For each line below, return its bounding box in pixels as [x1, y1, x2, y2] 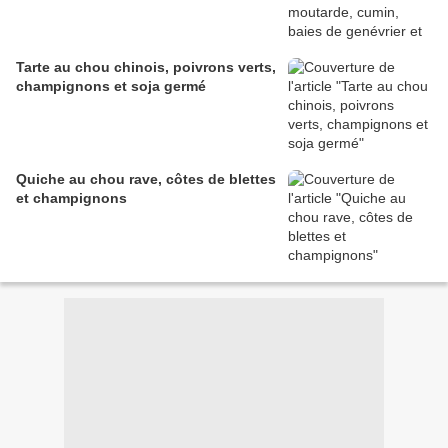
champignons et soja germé [16, 78, 206, 95]
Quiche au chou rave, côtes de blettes [16, 171, 276, 188]
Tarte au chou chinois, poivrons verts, [16, 59, 276, 76]
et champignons [16, 190, 127, 207]
